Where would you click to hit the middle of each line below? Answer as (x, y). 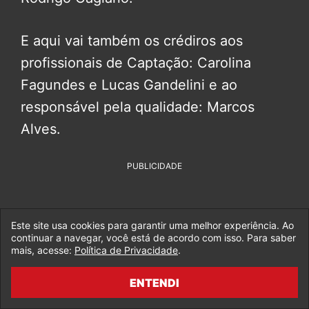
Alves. (41, 129)
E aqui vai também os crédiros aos (132, 41)
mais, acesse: (43, 250)
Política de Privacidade (126, 250)
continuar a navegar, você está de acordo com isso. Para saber (153, 238)
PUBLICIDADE (154, 166)
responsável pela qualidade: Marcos (138, 107)
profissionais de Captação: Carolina (136, 63)
